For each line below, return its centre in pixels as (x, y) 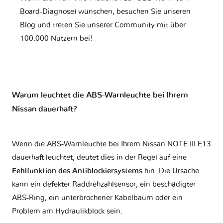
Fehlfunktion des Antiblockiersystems (77, 171)
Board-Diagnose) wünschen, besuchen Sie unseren (105, 11)
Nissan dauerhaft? (45, 109)
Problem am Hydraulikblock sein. (67, 211)
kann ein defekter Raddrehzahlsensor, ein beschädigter (104, 184)
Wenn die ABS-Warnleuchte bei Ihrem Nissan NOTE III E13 (111, 144)
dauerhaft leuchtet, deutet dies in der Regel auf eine (99, 157)
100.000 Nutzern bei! (56, 38)
